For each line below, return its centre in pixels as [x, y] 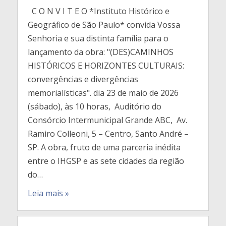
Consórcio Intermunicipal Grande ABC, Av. [107, 120]
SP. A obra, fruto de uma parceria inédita [104, 147]
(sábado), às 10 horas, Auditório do [94, 106]
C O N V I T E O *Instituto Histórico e [98, 11]
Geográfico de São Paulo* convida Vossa [104, 25]
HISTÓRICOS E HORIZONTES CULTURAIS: [106, 66]
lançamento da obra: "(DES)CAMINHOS [100, 52]
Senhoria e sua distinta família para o [98, 38]
